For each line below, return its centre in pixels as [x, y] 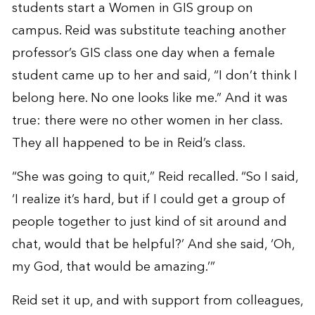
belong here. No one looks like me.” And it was [149, 98]
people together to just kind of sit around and [149, 221]
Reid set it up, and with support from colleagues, [157, 300]
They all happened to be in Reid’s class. [128, 143]
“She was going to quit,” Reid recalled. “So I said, [155, 176]
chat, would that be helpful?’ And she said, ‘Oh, [153, 244]
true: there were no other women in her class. [147, 120]
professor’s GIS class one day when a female [143, 53]
